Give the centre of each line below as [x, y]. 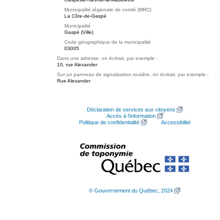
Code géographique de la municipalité [108, 42]
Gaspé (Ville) [79, 32]
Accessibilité [176, 122]
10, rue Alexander [77, 65]
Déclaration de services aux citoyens [131, 110]
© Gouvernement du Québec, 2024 [131, 191]
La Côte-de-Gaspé [85, 16]
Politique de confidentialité [109, 122]
